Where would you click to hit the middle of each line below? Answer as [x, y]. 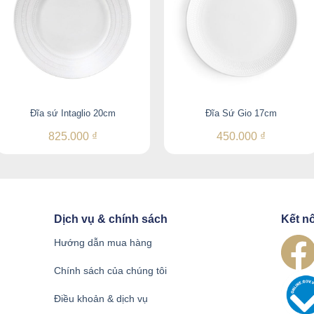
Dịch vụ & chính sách [111, 219]
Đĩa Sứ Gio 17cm [241, 113]
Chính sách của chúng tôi [111, 270]
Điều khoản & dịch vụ [101, 299]
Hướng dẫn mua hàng [103, 242]
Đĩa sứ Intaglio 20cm [73, 113]
